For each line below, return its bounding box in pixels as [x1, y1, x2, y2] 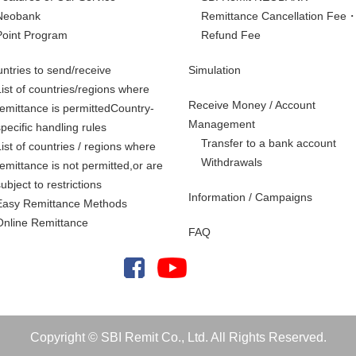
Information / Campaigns [188, 190, 312, 203]
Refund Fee [200, 28, 261, 41]
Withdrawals [200, 155, 262, 168]
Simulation [188, 63, 241, 76]
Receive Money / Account [188, 98, 315, 111]
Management [188, 117, 255, 130]
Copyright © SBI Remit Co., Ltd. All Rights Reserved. [29, 330, 327, 344]
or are [133, 158, 164, 172]
